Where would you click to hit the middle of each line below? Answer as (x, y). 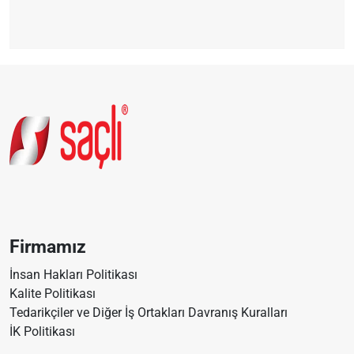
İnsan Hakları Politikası (73, 274)
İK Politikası (42, 331)
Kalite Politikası (53, 293)
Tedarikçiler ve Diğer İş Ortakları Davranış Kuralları (149, 312)
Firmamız (48, 246)
